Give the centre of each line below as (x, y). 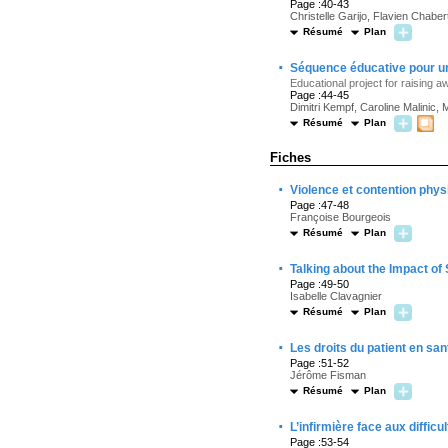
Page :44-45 (319, 95)
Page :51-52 (319, 363)
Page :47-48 (319, 205)
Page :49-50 (319, 284)
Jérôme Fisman (328, 375)
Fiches (290, 157)
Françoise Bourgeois (340, 217)
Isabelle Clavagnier (336, 296)
